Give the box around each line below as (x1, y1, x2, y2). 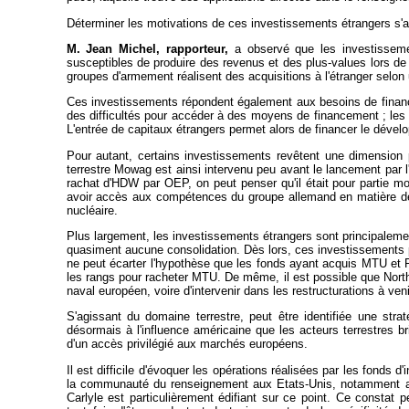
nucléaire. (66, 203, 118, 217)
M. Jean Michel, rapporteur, (66, 41, 228, 56)
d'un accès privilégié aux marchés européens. (66, 337, 308, 351)
